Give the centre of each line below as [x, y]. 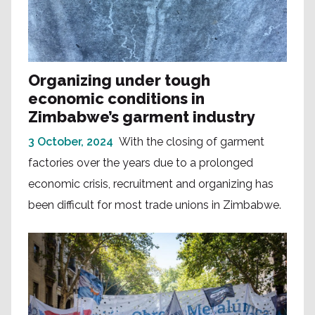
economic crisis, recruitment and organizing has [151, 184]
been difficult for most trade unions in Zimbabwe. [155, 205]
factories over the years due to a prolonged [141, 162]
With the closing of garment [192, 141]
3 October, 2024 [71, 141]
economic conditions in [116, 98]
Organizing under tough [119, 80]
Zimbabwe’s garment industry [142, 116]
